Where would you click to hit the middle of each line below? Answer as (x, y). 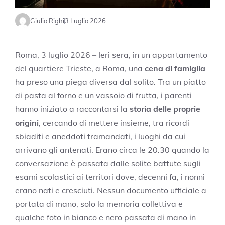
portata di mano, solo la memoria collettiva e (99, 204)
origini (27, 123)
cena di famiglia (175, 69)
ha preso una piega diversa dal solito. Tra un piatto (110, 82)
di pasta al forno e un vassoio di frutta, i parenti (103, 96)
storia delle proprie (165, 109)
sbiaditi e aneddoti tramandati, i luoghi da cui (100, 136)
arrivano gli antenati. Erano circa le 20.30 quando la (112, 150)
